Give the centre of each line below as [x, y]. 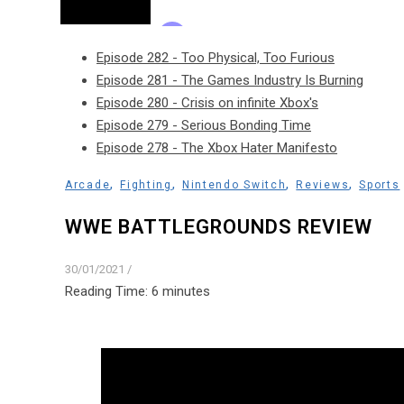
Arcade [88, 185]
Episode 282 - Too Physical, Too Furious [216, 58]
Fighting [146, 185]
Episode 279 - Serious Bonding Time [204, 126]
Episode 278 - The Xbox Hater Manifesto [217, 148]
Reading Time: [108, 291]
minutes [186, 291]
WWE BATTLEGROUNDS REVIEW [219, 227]
